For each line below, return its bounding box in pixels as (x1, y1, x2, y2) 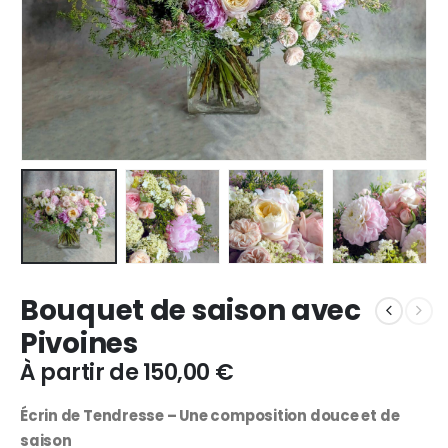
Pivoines (20, 324, 138, 364)
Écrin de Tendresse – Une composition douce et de (20, 404, 400, 426)
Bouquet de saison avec (20, 291, 361, 331)
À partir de (20, 357, 143, 389)
